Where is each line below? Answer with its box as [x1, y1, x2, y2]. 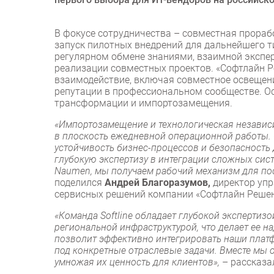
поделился [54, 177, 102, 189]
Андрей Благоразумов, [102, 177, 213, 189]
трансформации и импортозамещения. [54, 97, 232, 109]
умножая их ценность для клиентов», [54, 256, 222, 268]
